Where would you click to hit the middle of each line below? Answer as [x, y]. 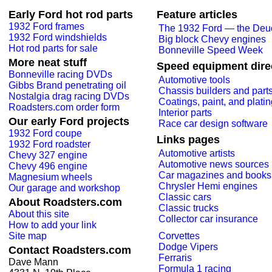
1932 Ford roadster [49, 144]
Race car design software [213, 124]
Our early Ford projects [69, 121]
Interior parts [185, 113]
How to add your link [53, 225]
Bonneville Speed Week [211, 50]
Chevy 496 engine [48, 166]
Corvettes [179, 236]
